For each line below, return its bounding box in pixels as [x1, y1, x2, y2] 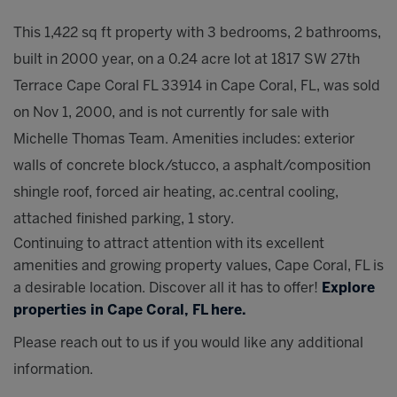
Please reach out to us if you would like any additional [13, 337, 363, 350]
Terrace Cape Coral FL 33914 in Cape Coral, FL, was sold [13, 80, 380, 93]
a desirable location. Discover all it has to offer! [13, 282, 322, 295]
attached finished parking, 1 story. [13, 213, 234, 226]
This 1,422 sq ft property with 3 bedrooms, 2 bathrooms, [13, 27, 381, 40]
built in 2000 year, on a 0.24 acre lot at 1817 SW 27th [13, 53, 360, 66]
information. [13, 363, 93, 377]
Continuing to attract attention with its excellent [13, 237, 324, 251]
